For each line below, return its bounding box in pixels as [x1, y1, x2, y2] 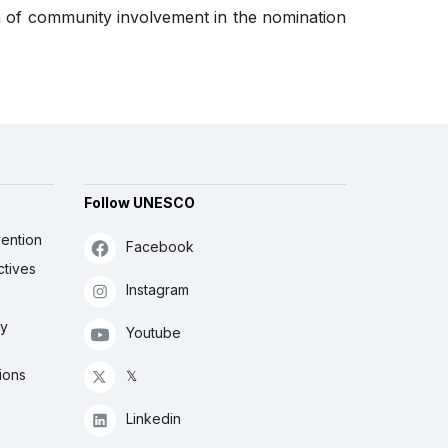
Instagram [125, 281, 189, 299]
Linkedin [125, 410, 181, 428]
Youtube [125, 324, 181, 342]
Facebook [125, 238, 194, 256]
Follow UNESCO [83, 194, 195, 212]
